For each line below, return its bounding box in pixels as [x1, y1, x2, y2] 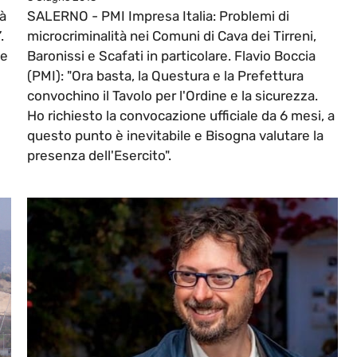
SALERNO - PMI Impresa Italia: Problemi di [27, 8, 289, 25]
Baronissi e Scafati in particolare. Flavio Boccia [27, 48, 316, 65]
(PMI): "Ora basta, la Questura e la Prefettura [27, 68, 304, 84]
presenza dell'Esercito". [27, 147, 171, 164]
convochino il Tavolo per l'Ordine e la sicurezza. [27, 88, 318, 104]
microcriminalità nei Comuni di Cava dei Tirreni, [27, 28, 316, 45]
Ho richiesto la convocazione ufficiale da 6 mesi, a [27, 108, 335, 124]
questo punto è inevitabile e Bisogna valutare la [27, 127, 324, 144]
